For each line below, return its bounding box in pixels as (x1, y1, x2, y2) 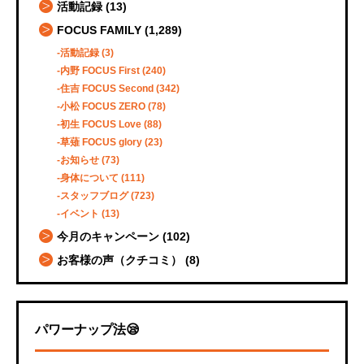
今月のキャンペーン (57, 230, 159, 244)
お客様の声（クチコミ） (57, 253, 182, 267)
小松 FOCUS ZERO (60, 101, 145, 113)
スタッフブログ (60, 190, 128, 202)
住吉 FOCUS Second (60, 83, 154, 95)
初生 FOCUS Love (60, 119, 141, 131)
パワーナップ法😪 (35, 323, 140, 337)
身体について (60, 172, 119, 184)
